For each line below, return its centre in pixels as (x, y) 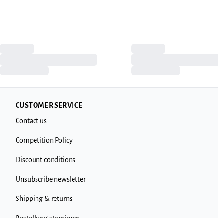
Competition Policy (44, 140)
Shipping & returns (44, 199)
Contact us (31, 121)
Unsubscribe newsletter (51, 179)
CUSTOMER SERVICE (49, 105)
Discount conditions (45, 160)
